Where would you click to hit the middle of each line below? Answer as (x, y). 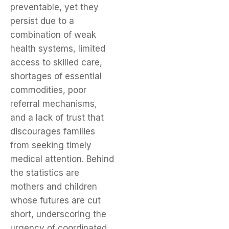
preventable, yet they (54, 7)
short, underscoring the (58, 214)
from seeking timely (51, 145)
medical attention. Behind (62, 159)
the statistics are (45, 173)
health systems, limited (58, 49)
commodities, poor (48, 90)
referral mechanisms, (54, 104)
